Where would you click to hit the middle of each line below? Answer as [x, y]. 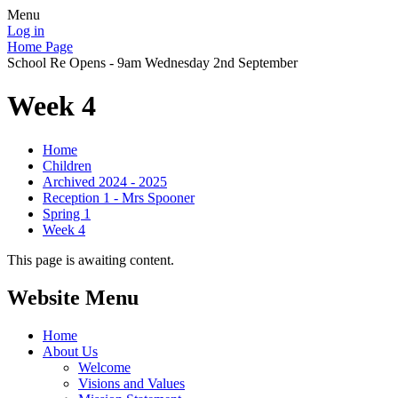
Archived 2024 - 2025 [105, 181]
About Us [70, 351]
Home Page [40, 47]
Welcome [104, 367]
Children [67, 165]
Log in [26, 31]
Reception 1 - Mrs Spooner [119, 197]
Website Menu [73, 297]
